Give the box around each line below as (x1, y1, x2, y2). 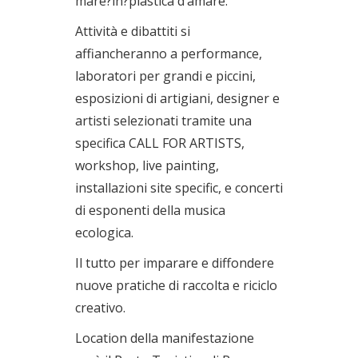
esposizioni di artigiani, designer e (75, 89, 280, 107)
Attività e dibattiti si (75, 22, 190, 40)
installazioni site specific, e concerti (75, 178, 283, 197)
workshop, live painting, (75, 156, 219, 174)
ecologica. (75, 223, 133, 241)
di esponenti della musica (75, 201, 225, 219)
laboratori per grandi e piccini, (75, 66, 256, 85)
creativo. (75, 298, 125, 316)
